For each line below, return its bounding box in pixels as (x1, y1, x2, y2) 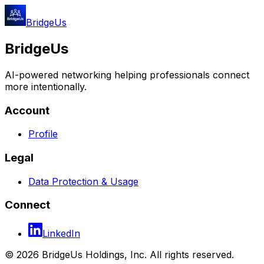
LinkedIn (42, 227, 80, 240)
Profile (28, 128, 58, 140)
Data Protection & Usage (28, 175, 138, 187)
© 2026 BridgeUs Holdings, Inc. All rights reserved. (5, 249, 234, 261)
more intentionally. (5, 80, 87, 93)
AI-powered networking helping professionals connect (5, 68, 249, 81)
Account (5, 103, 49, 117)
